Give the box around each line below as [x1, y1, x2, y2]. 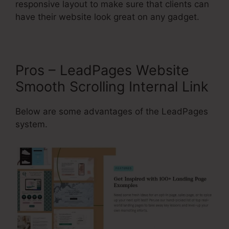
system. [15, 119, 48, 130]
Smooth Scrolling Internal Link [15, 78, 209, 96]
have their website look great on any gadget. [15, 12, 199, 22]
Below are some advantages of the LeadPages [15, 106, 208, 117]
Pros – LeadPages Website [15, 62, 189, 79]
